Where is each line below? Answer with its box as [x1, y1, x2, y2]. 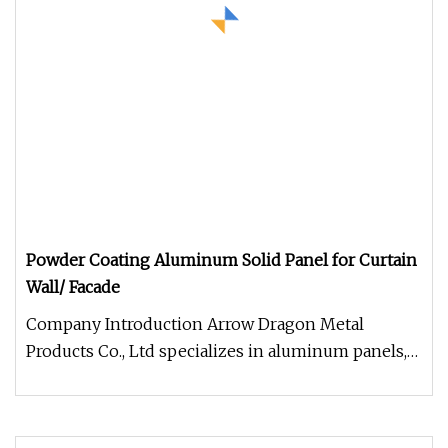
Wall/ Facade [26, 277, 120, 297]
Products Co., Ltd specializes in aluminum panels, [26, 341, 407, 361]
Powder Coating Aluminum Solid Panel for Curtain [26, 250, 417, 270]
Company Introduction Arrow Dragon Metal [26, 314, 364, 334]
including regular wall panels [26, 368, 251, 388]
